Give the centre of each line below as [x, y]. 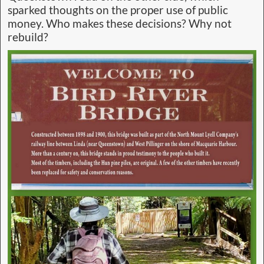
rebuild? [28, 37]
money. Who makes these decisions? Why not [120, 24]
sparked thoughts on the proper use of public [118, 10]
